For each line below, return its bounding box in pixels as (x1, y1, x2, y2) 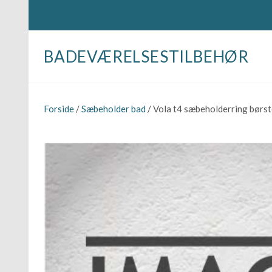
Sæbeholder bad (81, 103, 146, 115)
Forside (44, 103, 74, 115)
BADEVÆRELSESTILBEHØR (44, 47, 249, 66)
